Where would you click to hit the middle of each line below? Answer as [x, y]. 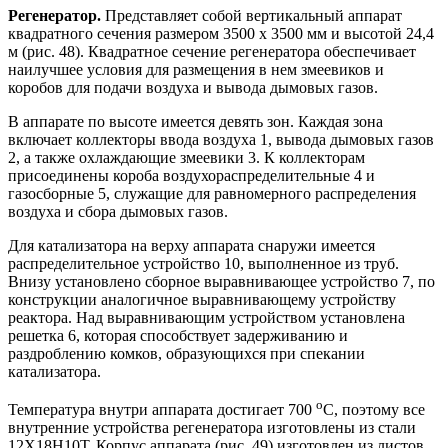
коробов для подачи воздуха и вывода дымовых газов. [193, 87]
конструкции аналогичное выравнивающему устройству [202, 299]
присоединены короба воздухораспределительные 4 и [191, 175]
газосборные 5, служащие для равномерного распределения [212, 193]
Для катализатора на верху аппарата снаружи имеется [191, 245]
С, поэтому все [374, 409]
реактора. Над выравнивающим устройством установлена [206, 317]
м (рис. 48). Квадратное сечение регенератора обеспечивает [212, 51]
